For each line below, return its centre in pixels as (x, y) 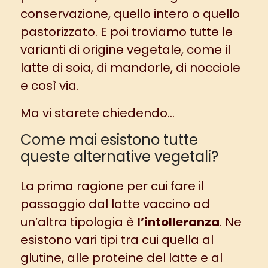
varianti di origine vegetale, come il (125, 49)
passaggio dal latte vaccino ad (115, 204)
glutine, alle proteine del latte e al (121, 258)
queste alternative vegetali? (119, 156)
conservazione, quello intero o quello (130, 13)
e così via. (49, 85)
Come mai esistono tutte (109, 139)
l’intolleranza (178, 222)
